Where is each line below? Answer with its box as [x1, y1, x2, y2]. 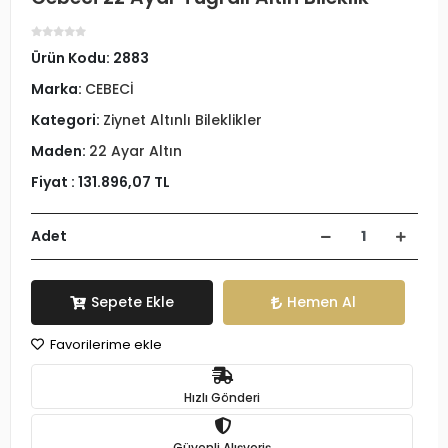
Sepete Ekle [90, 292, 174, 312]
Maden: [31, 141, 89, 161]
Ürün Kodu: [31, 48, 113, 68]
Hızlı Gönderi [184, 388, 260, 406]
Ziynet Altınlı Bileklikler [103, 110, 262, 130]
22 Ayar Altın [89, 141, 182, 161]
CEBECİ [85, 79, 134, 99]
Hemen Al [287, 292, 357, 312]
